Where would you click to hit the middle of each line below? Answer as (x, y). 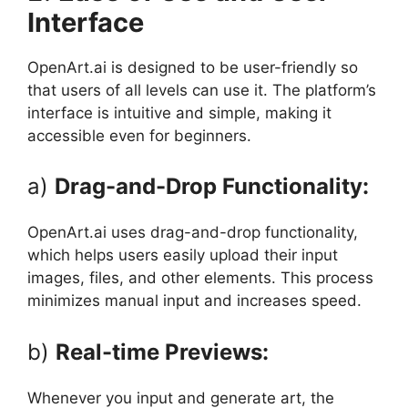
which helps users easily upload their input (183, 255)
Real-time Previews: (162, 352)
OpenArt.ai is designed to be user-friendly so (193, 67)
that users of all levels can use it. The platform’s (202, 90)
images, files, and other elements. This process (200, 278)
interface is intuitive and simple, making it (179, 112)
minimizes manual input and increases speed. (194, 301)
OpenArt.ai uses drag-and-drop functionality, (193, 233)
